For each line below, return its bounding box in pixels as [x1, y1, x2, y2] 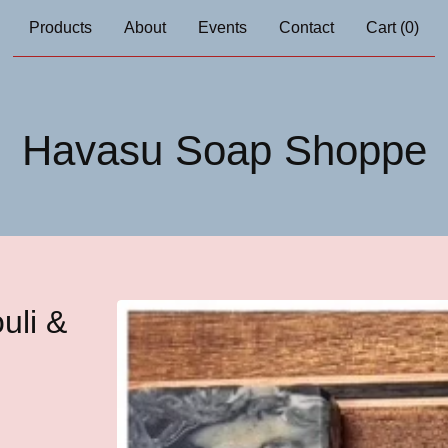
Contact [279, 19, 334, 36]
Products [29, 19, 92, 36]
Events [198, 19, 247, 36]
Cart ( [366, 19, 405, 36]
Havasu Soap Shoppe [21, 127, 427, 174]
